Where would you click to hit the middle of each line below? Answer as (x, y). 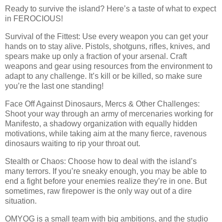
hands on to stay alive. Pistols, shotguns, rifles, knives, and (108, 47)
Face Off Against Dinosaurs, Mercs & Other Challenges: (102, 104)
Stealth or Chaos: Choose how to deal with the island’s (101, 161)
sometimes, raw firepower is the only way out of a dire (98, 191)
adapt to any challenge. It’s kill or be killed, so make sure (104, 76)
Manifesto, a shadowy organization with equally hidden (101, 123)
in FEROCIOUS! (34, 19)
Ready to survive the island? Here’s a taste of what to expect (111, 9)
